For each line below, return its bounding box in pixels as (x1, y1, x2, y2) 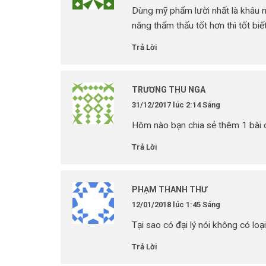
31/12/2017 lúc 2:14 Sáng (132, 100, 220, 109)
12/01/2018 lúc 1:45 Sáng (132, 200, 220, 209)
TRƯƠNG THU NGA (132, 85, 205, 94)
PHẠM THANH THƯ (132, 185, 207, 194)
